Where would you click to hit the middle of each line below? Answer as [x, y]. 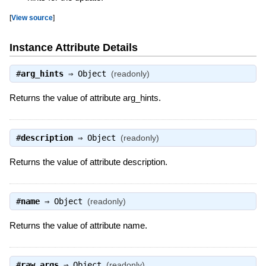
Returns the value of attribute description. [88, 161]
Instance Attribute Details [73, 47]
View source [32, 18]
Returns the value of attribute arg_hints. [85, 98]
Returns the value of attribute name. [78, 225]
